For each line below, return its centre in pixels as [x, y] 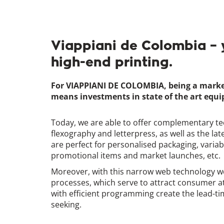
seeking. [66, 204]
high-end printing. [112, 62]
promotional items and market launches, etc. [136, 155]
